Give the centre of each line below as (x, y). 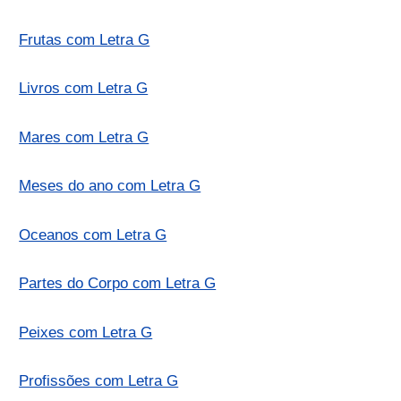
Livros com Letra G (84, 89)
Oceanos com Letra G (93, 235)
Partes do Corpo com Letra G (118, 284)
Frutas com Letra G (85, 39)
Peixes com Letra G (86, 332)
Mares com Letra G (84, 137)
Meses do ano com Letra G (110, 186)
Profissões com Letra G (99, 381)
